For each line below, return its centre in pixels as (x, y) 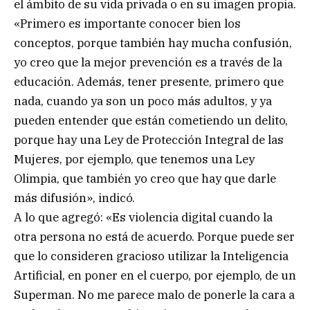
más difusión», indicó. (74, 198)
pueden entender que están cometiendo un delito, (151, 120)
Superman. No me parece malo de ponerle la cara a (154, 294)
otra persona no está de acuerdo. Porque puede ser (154, 236)
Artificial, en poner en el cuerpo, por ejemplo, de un (155, 275)
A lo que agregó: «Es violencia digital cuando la (143, 217)
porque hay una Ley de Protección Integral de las (149, 139)
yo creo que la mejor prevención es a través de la (148, 62)
